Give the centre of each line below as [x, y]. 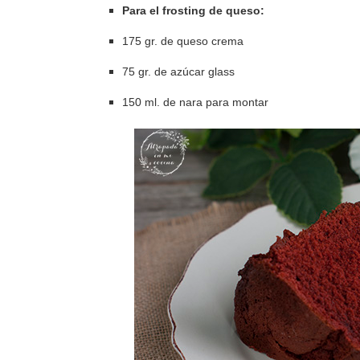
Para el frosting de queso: [193, 10]
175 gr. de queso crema [183, 41]
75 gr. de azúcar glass [178, 72]
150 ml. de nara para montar [195, 102]
